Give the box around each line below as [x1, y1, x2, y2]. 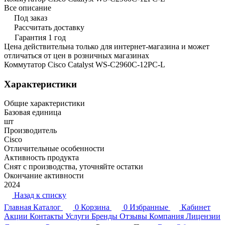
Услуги [65, 212, 89, 221]
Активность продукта [4, 153, 79, 162]
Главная [4, 203, 31, 212]
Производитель [4, 126, 57, 135]
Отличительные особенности [4, 144, 104, 153]
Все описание [4, 3, 51, 12]
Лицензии [186, 212, 220, 221]
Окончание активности [4, 171, 84, 180]
